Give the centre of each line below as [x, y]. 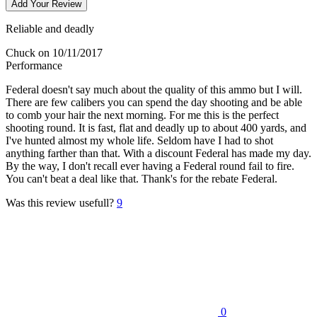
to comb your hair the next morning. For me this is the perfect [142, 115]
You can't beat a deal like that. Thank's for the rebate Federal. [142, 178]
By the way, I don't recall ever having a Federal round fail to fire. [150, 166]
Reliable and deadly [50, 28]
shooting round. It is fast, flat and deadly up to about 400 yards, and [156, 127]
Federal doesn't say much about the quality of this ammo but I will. [154, 89]
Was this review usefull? [60, 202]
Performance [34, 65]
